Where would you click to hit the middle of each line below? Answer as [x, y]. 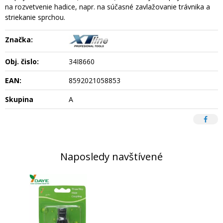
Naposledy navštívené [111, 157]
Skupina [19, 99]
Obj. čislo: [22, 61]
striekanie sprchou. [35, 17]
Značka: [19, 40]
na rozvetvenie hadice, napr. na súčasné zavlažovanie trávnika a [108, 7]
